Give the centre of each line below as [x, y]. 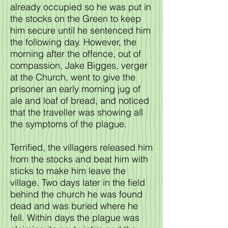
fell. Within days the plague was [75, 218]
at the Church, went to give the [73, 77]
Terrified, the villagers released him [81, 147]
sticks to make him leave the [68, 171]
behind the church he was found [76, 194]
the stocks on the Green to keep [76, 19]
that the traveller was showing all [77, 112]
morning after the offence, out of [76, 54]
